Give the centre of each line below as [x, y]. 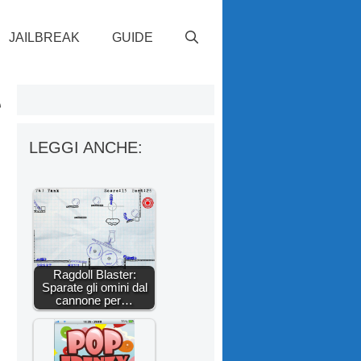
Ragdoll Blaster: [94, 274]
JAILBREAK [44, 38]
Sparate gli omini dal [94, 287]
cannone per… [94, 300]
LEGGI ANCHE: [86, 147]
